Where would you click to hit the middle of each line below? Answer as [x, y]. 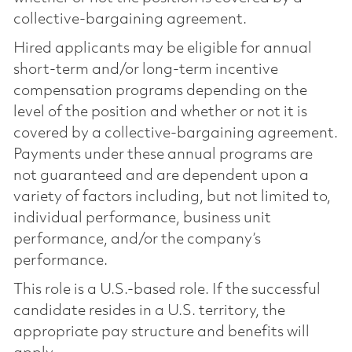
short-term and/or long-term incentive [145, 70]
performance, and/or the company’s [137, 239]
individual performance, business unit [142, 218]
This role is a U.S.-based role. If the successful [167, 290]
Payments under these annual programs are [163, 154]
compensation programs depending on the [160, 91]
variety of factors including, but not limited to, [172, 197]
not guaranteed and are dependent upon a [161, 176]
